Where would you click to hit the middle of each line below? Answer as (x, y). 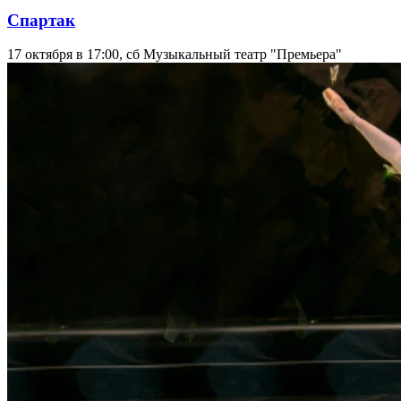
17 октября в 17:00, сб (73, 55)
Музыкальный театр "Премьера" (243, 55)
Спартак (41, 20)
